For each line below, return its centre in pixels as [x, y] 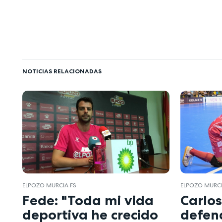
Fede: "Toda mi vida [88, 200]
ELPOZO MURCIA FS [49, 185]
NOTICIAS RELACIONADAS [62, 71]
